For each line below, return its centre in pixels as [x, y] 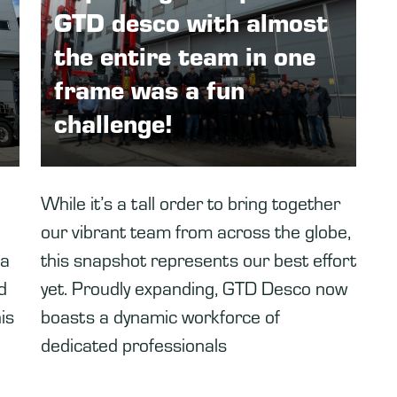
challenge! [113, 122]
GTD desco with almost [191, 21]
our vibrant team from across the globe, [196, 230]
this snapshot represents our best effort [198, 259]
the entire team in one [185, 55]
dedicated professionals [134, 344]
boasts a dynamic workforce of [160, 315]
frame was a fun [149, 89]
